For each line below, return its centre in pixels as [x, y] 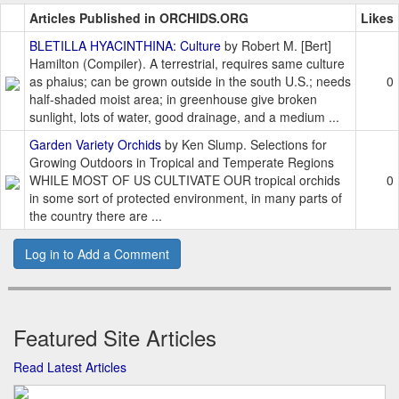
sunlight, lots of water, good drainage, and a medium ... [184, 117]
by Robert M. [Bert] [276, 46]
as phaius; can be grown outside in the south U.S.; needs [190, 81]
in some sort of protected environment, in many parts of [186, 198]
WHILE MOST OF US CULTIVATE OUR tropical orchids [185, 180]
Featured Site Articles [115, 338]
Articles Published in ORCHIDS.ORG [139, 18]
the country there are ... [96, 216]
